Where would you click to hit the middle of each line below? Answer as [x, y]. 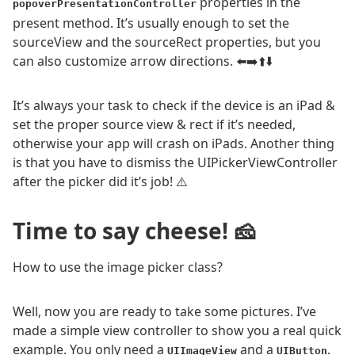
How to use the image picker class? [118, 267]
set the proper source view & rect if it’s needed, [154, 125]
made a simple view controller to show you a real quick [177, 331]
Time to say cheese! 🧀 [134, 231]
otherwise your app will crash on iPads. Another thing [174, 144]
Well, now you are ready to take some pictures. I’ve [164, 312]
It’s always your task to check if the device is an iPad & [174, 106]
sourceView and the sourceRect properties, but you [167, 42]
